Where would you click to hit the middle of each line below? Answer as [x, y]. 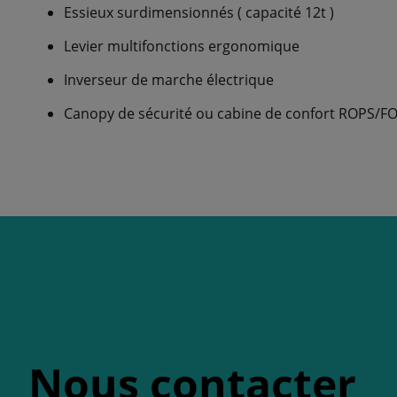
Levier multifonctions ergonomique [182, 46]
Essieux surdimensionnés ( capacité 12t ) [199, 12]
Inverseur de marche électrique [169, 80]
